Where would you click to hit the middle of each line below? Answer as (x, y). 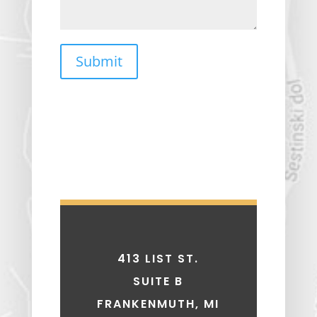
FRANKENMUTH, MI (158, 304)
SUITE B (158, 281)
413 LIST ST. (158, 258)
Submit (99, 61)
